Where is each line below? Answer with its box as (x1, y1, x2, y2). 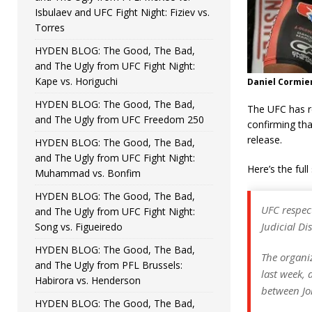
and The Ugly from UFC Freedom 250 (35, 112, 204, 126)
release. (247, 133, 282, 147)
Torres (35, 20, 65, 34)
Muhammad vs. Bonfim (35, 166, 141, 180)
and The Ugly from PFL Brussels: (35, 258, 182, 272)
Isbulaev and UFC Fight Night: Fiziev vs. (35, 5, 210, 19)
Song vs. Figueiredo (35, 219, 123, 233)
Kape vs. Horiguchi (35, 74, 118, 88)
